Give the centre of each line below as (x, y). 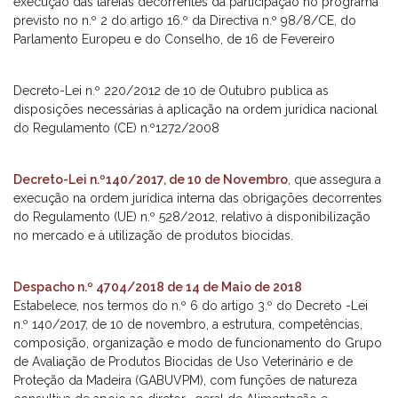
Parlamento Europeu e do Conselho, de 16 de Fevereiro (174, 39)
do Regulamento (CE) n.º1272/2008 (116, 128)
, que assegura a (334, 179)
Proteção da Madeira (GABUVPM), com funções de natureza (185, 380)
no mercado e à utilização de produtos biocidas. (153, 235)
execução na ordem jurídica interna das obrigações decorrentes (198, 198)
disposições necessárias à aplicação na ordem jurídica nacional (195, 109)
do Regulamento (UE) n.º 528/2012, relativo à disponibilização (192, 217)
